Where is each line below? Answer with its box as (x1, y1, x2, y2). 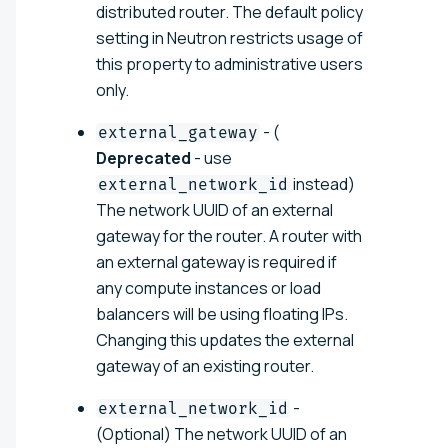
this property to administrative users (96, 52, 363, 75)
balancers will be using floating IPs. (96, 302, 348, 325)
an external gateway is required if (96, 250, 337, 273)
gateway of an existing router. (96, 354, 314, 377)
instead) (290, 172, 355, 195)
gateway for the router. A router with (96, 224, 362, 247)
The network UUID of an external (96, 198, 333, 221)
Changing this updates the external (96, 328, 354, 351)
